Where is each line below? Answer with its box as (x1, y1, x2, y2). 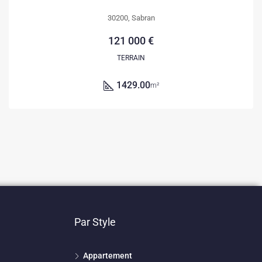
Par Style (74, 215, 116, 228)
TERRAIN (117, 53, 145, 62)
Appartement (83, 250, 132, 260)
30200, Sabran (107, 13, 155, 22)
